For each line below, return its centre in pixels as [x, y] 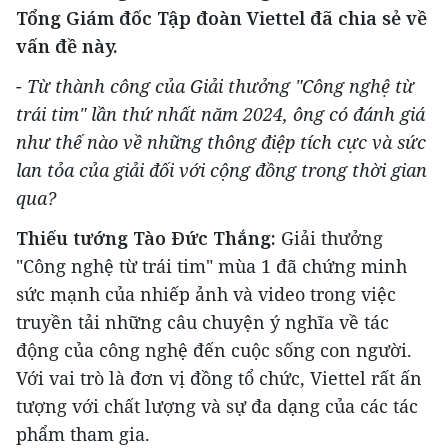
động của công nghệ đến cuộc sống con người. [214, 349]
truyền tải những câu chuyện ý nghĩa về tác [202, 321]
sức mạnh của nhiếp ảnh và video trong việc [206, 293]
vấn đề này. [67, 45]
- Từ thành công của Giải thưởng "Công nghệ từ [215, 85]
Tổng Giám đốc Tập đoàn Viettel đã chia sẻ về [221, 17]
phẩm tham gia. [83, 433]
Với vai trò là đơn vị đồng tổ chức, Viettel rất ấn [219, 377]
